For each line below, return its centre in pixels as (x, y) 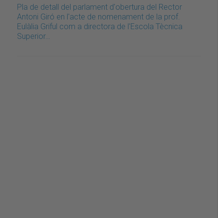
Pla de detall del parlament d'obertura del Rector (100, 7)
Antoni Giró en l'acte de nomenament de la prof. (99, 17)
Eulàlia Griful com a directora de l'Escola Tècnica (100, 27)
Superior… (34, 36)
